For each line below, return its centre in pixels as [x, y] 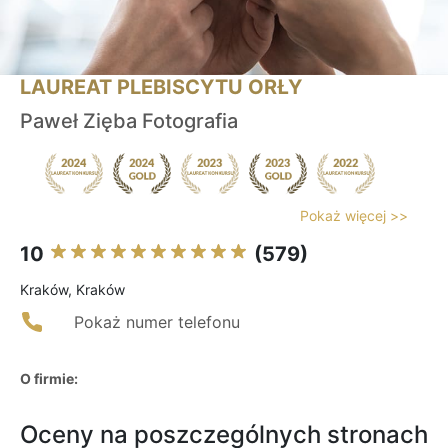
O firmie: [49, 379]
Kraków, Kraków [72, 290]
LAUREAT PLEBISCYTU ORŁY [161, 87]
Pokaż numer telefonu [157, 322]
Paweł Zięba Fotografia [129, 121]
